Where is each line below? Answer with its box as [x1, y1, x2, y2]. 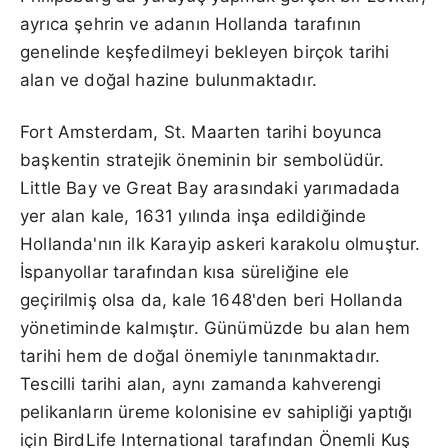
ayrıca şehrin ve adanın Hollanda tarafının [20, 13, 362, 34]
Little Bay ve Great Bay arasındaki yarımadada [20, 177, 401, 198]
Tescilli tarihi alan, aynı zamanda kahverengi [20, 373, 382, 394]
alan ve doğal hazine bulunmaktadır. [20, 69, 317, 90]
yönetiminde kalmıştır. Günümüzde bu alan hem [20, 317, 411, 338]
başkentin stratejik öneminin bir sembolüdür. [20, 149, 385, 170]
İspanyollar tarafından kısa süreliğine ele [20, 261, 350, 282]
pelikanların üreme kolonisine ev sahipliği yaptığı [20, 401, 413, 422]
